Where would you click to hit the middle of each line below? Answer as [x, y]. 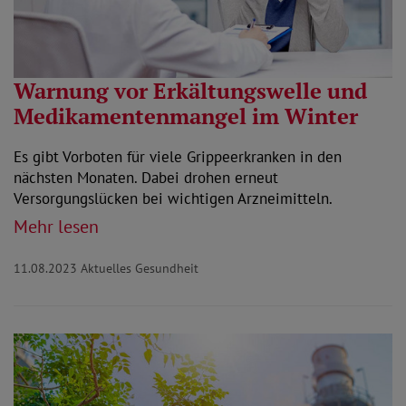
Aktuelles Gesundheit [140, 268]
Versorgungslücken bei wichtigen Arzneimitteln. [173, 198]
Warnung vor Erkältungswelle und [190, 90]
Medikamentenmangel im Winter [186, 116]
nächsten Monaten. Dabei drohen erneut [146, 177]
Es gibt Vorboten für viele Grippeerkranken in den [178, 156]
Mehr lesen [56, 226]
